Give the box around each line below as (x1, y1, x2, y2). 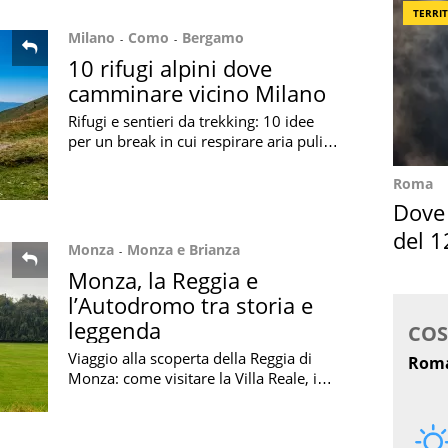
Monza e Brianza (127, 240, 240, 259)
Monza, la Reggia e (68, 265, 258, 295)
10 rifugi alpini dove (68, 53, 272, 83)
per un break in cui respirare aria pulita (68, 131, 336, 151)
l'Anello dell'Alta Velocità (68, 408, 236, 428)
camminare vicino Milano (68, 78, 326, 108)
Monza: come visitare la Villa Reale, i (68, 368, 317, 388)
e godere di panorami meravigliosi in (68, 151, 321, 171)
